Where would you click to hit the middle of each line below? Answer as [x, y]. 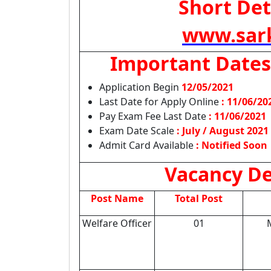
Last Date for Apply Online [160, 102]
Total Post [199, 198]
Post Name [117, 198]
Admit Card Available [148, 145]
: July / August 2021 [223, 131]
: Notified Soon [232, 145]
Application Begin [140, 87]
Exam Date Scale [138, 131]
